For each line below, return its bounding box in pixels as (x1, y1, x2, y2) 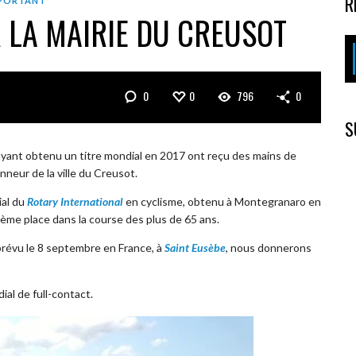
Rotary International (27, 194, 123, 208)
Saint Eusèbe (164, 240, 226, 254)
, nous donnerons (226, 240, 311, 254)
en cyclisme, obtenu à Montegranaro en (126, 194, 321, 208)
